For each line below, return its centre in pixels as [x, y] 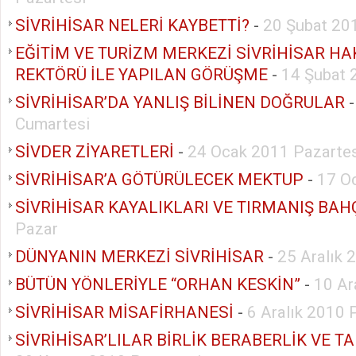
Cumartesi [52, 124]
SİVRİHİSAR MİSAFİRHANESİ [124, 312]
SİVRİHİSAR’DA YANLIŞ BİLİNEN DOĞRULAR [180, 102]
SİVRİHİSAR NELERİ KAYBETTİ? [132, 25]
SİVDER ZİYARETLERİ [95, 151]
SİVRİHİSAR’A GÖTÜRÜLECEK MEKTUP [159, 179]
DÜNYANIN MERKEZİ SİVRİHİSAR [139, 256]
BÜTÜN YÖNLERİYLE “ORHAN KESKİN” [158, 284]
